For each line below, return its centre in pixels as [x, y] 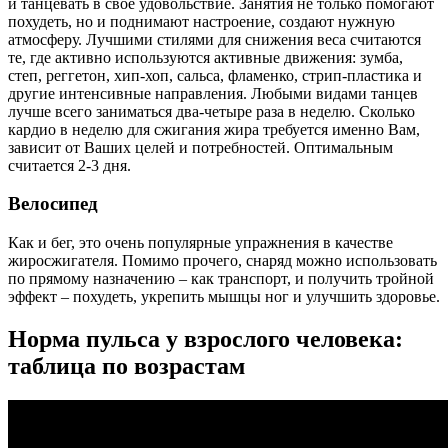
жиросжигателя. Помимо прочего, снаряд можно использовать [222, 260]
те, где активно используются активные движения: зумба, [205, 57]
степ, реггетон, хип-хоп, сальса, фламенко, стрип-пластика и [215, 75]
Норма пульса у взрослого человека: [205, 338]
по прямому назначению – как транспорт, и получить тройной [221, 278]
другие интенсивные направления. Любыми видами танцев [213, 93]
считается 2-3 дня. [69, 165]
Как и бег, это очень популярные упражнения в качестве [200, 242]
